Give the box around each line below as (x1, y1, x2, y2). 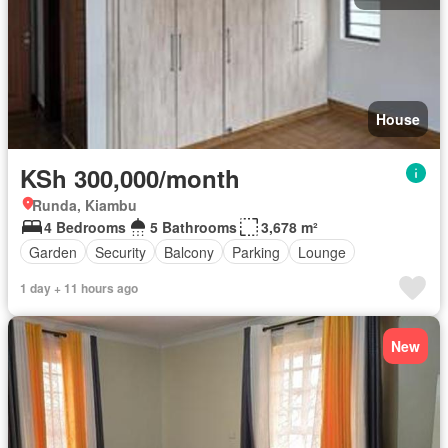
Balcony (164, 241, 214, 262)
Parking (232, 241, 280, 262)
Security (95, 241, 146, 262)
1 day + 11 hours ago (20, 279, 138, 297)
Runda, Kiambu (32, 195, 137, 215)
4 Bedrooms (44, 217, 126, 237)
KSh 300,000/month (20, 161, 240, 195)
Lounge (298, 241, 346, 262)
